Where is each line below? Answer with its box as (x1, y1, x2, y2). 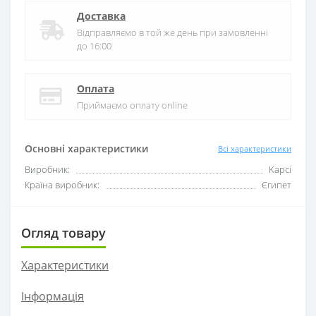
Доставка (77, 9, 126, 23)
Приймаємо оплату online (77, 99, 188, 112)
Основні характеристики (25, 142, 148, 156)
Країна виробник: (25, 178, 99, 192)
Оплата (77, 82, 114, 96)
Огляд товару (21, 224, 106, 242)
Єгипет (262, 178, 291, 192)
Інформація (21, 288, 84, 305)
